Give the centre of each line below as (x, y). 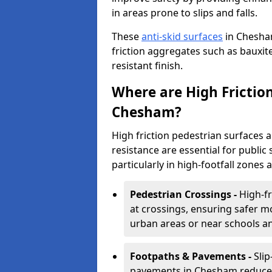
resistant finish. (147, 66)
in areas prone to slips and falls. (185, 13)
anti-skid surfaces (182, 36)
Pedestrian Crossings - (185, 194)
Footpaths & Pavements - (192, 256)
